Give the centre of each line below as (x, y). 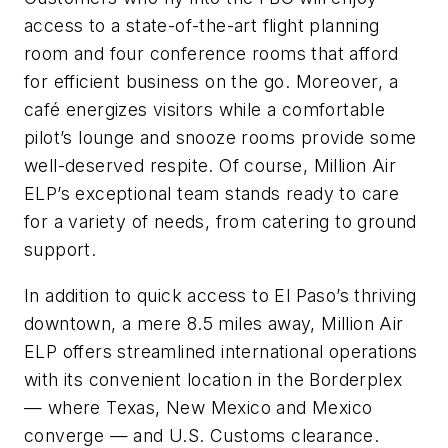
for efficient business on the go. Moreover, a (211, 82)
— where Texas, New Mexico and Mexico (198, 407)
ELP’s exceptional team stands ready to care (212, 194)
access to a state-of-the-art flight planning (202, 26)
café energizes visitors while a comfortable (205, 110)
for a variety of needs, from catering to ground (220, 222)
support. (60, 250)
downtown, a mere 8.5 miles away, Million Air (214, 323)
